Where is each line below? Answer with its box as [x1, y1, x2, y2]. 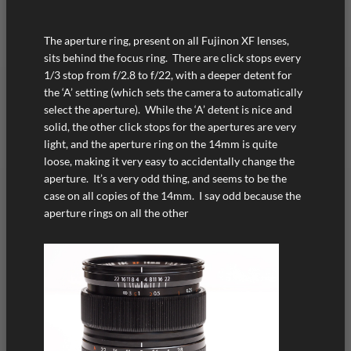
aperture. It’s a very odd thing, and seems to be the [44, 172, 287, 186]
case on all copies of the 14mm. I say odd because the [44, 189, 301, 203]
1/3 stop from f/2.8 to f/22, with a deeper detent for [44, 68, 292, 82]
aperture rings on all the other [44, 206, 189, 220]
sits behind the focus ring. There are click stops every [44, 51, 301, 65]
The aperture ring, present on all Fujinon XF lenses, [44, 34, 289, 48]
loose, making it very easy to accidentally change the [44, 154, 295, 168]
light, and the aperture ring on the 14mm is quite [44, 137, 277, 151]
